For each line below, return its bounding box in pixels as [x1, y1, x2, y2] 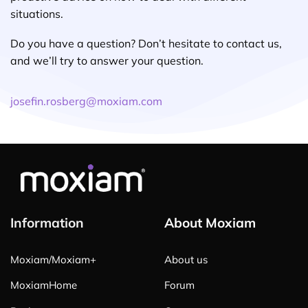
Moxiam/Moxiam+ [10, 252, 96, 266]
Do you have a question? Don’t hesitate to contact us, [10, 36, 282, 51]
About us [164, 252, 208, 266]
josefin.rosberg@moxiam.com [10, 94, 162, 109]
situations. [10, 6, 63, 21]
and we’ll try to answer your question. [10, 54, 203, 68]
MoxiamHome [10, 278, 77, 292]
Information [10, 214, 84, 232]
